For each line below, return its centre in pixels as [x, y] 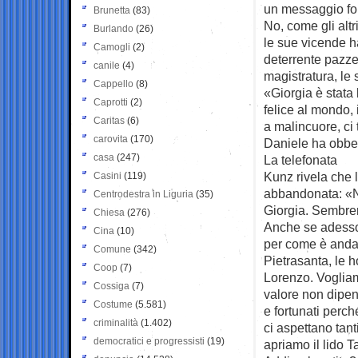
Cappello [113, 84]
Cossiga [111, 286]
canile [107, 65]
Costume [113, 304]
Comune [112, 249]
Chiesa [109, 212]
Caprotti [111, 102]
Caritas [109, 120]
